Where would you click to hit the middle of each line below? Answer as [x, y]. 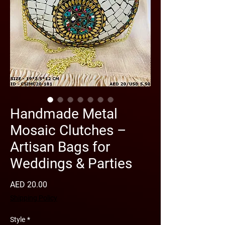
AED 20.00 [29, 185]
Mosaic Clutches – [68, 130]
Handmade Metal [64, 114]
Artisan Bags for [60, 147]
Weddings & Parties [71, 163]
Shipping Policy [34, 198]
